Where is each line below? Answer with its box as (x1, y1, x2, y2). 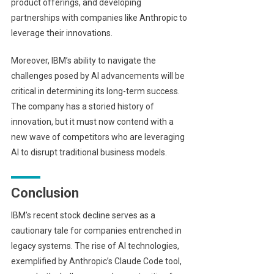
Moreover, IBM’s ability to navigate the (10, 56, 156, 66)
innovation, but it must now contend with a (10, 117, 174, 127)
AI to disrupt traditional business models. (10, 147, 167, 158)
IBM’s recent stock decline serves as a (10, 210, 155, 221)
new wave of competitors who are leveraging (10, 132, 185, 143)
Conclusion (10, 185, 79, 201)
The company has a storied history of (10, 102, 154, 112)
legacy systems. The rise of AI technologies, (10, 241, 179, 251)
